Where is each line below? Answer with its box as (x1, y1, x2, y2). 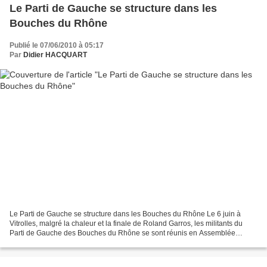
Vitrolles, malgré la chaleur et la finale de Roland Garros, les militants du (10, 219, 243, 228)
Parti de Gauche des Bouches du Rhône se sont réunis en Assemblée (10, 229, 235, 238)
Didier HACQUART (23, 50, 87, 59)
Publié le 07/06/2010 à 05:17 (10, 41, 104, 49)
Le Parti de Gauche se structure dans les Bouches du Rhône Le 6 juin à (10, 210, 241, 219)
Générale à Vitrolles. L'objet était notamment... (10, 238, 158, 247)
